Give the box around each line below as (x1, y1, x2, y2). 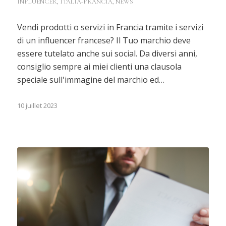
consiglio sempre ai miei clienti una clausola (17, 61, 182, 72)
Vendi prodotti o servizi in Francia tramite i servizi (17, 21, 203, 33)
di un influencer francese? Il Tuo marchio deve (17, 34, 191, 46)
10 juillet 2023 (17, 100, 58, 110)
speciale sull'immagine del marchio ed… (17, 74, 164, 85)
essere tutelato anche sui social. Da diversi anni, (17, 47, 197, 59)
